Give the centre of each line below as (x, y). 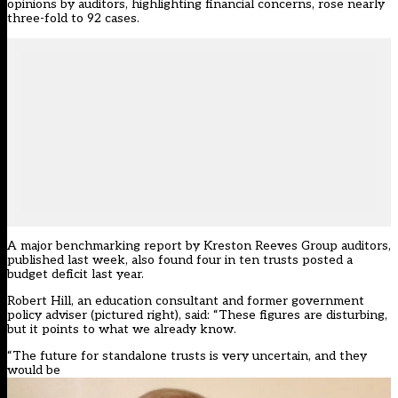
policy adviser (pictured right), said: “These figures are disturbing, (197, 315)
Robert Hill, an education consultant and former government (186, 301)
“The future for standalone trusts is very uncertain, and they (187, 356)
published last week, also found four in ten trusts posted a (180, 260)
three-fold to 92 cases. (73, 19)
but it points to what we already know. (122, 330)
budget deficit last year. (76, 275)
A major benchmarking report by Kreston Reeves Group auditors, (199, 246)
